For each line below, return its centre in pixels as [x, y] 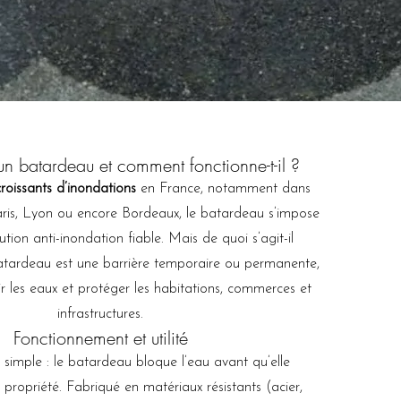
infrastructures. [100, 314]
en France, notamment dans [223, 189]
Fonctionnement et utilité [100, 338]
